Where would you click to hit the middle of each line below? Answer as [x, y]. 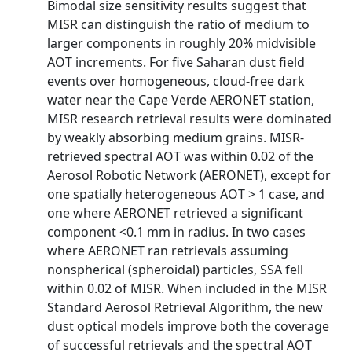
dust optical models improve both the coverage [188, 326]
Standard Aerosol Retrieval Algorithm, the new [185, 307]
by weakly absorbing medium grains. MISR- [176, 137]
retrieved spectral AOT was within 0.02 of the [180, 156]
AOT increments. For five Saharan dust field [176, 62]
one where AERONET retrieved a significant [175, 213]
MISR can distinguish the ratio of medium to [178, 24]
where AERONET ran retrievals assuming [168, 251]
